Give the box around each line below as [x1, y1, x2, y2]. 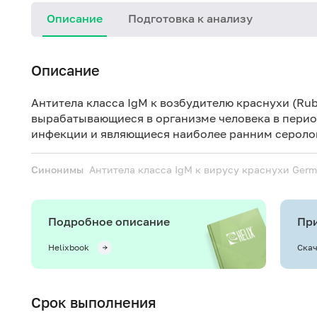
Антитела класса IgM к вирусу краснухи [89, 163, 292, 175]
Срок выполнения [31, 294, 156, 311]
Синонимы [31, 163, 83, 175]
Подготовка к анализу [128, 11, 253, 25]
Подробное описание [48, 214, 170, 229]
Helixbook [48, 242, 89, 253]
